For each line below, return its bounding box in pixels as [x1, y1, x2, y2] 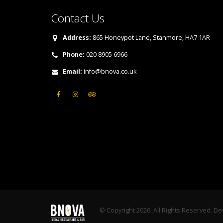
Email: [63, 67, 82, 76]
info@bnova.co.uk [84, 67, 136, 76]
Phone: [63, 50, 85, 59]
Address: [63, 33, 91, 42]
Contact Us [51, 10, 105, 26]
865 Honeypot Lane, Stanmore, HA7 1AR [91, 33, 210, 42]
